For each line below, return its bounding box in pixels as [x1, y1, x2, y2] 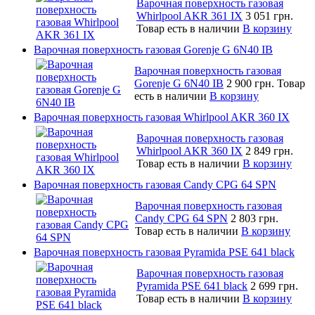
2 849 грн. [245, 144, 293, 157]
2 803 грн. [231, 212, 278, 224]
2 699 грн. [250, 279, 298, 292]
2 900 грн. [226, 77, 277, 89]
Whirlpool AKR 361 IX [136, 9, 243, 22]
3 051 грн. [245, 9, 293, 22]
